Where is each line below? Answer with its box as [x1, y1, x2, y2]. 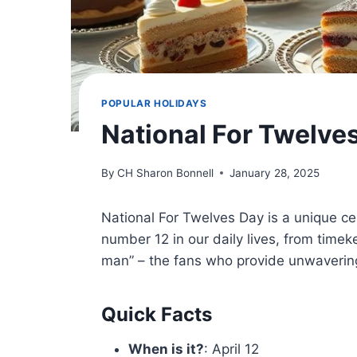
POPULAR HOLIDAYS [101, 97, 207, 110]
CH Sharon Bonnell [117, 166, 214, 179]
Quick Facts [101, 302, 213, 326]
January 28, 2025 [229, 166, 320, 179]
